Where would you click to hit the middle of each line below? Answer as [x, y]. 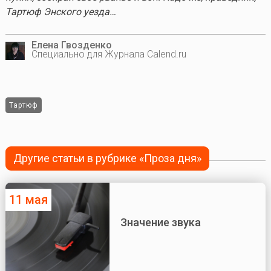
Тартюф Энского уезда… [60, 11]
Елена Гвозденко [71, 45]
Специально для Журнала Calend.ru [109, 54]
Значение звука [160, 222]
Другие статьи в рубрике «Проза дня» [108, 158]
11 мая [28, 199]
